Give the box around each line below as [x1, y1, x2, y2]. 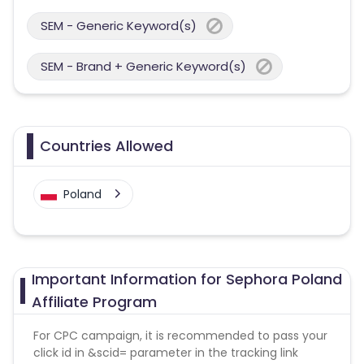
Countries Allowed [40, 135, 173, 156]
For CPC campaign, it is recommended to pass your [33, 327, 327, 344]
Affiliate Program [31, 291, 157, 312]
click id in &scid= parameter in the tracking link [33, 344, 298, 361]
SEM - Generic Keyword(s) [41, 16, 197, 34]
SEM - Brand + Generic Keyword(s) [41, 57, 246, 75]
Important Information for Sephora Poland [31, 268, 342, 289]
